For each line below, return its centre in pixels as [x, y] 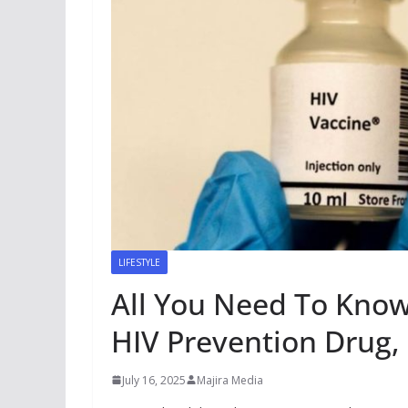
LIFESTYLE [139, 262]
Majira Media [230, 380]
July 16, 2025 [154, 380]
